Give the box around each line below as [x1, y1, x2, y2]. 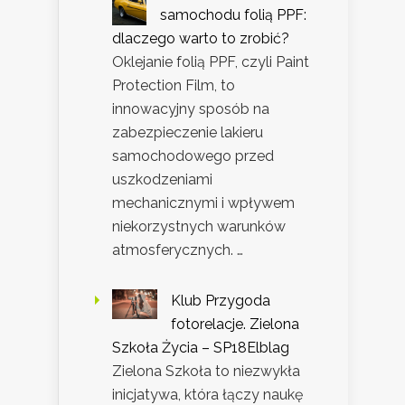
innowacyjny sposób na [112, 99, 269, 118]
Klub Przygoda [171, 291, 270, 309]
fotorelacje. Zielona [171, 315, 299, 333]
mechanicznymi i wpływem [112, 193, 295, 212]
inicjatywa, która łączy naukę [112, 385, 303, 403]
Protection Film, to [112, 76, 235, 94]
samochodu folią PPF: [160, 5, 306, 24]
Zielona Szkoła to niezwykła [112, 362, 300, 380]
